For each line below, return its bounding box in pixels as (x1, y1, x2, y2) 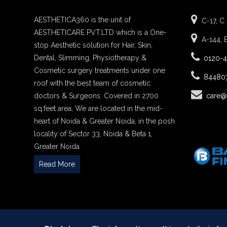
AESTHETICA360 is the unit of (34, 16, 131, 24)
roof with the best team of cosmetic (34, 79, 151, 87)
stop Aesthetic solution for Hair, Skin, (34, 41, 153, 49)
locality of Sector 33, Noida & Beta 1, (34, 130, 153, 138)
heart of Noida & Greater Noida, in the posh (34, 117, 175, 125)
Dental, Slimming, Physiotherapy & (34, 54, 147, 62)
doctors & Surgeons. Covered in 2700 (34, 92, 159, 100)
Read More (39, 160, 75, 168)
